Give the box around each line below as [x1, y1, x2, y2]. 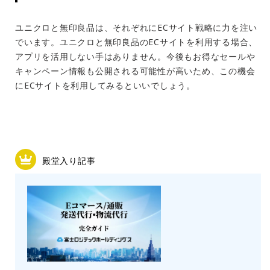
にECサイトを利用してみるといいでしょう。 [15, 80, 195, 92]
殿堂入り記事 [42, 155, 96, 167]
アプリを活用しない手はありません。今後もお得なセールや [15, 51, 256, 63]
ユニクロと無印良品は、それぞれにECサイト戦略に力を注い [15, 22, 257, 34]
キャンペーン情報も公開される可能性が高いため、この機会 [15, 65, 256, 77]
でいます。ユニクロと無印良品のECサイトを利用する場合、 [15, 36, 257, 48]
